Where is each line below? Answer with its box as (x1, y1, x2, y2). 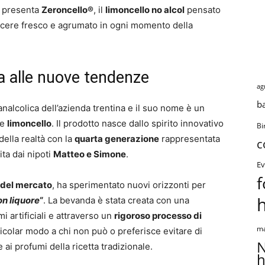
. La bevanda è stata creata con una (43, 195, 189, 206)
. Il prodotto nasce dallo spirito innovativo (51, 118, 224, 129)
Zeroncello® (41, 4, 93, 15)
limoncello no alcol (105, 4, 185, 15)
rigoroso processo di (114, 210, 202, 221)
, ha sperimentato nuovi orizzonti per (52, 179, 206, 190)
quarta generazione (75, 133, 159, 144)
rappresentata (159, 133, 220, 144)
